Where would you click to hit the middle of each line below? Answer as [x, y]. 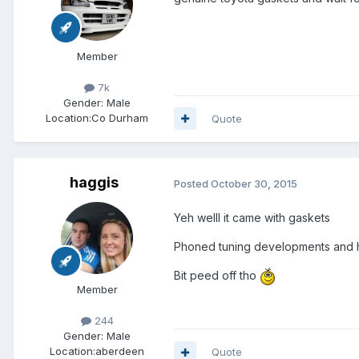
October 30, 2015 [254, 183]
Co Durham [120, 117]
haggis [94, 182]
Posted [192, 183]
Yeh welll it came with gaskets [252, 218]
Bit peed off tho [217, 276]
